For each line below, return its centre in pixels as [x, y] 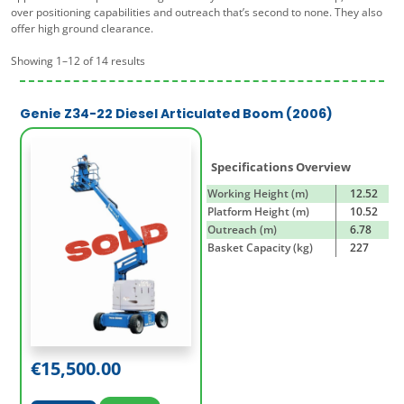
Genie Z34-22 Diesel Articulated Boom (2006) [176, 113]
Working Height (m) [258, 193]
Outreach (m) [242, 229]
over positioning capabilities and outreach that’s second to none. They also [197, 12]
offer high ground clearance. [82, 28]
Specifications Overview [281, 166]
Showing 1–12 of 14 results [78, 60]
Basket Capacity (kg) [260, 247]
